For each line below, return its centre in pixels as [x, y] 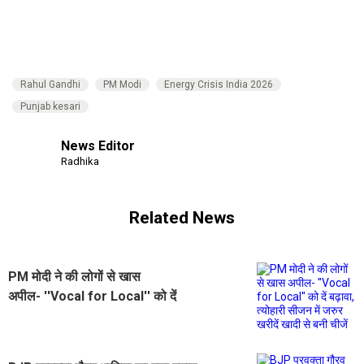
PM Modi [122, 84]
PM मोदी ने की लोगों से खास [74, 276]
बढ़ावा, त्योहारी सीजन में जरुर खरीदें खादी [102, 315]
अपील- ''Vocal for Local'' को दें [92, 296]
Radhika [80, 161]
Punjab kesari [50, 106]
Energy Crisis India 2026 [219, 84]
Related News [182, 218]
